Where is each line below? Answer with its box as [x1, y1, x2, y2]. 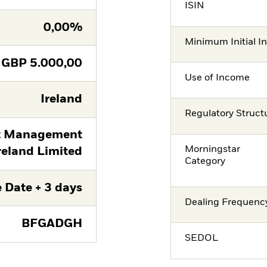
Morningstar [185, 145, 241, 155]
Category [185, 157, 226, 167]
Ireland [40, 94, 82, 105]
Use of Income [185, 73, 250, 83]
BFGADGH [21, 218, 82, 229]
